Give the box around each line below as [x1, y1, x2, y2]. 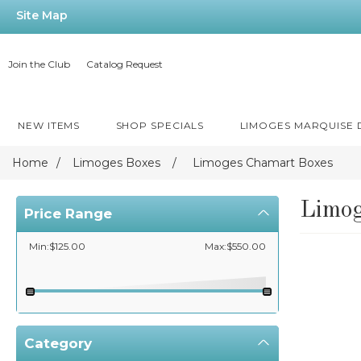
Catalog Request [86, 58, 163, 70]
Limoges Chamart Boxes [193, 156, 333, 170]
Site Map [16, 8, 68, 23]
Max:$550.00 [205, 240, 266, 252]
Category [24, 335, 92, 351]
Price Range [24, 205, 112, 222]
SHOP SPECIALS [115, 119, 205, 131]
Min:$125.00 [29, 240, 85, 252]
